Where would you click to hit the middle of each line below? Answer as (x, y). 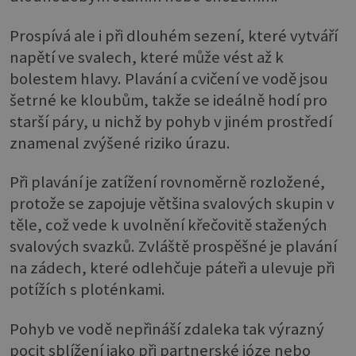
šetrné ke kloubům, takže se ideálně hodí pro (168, 100)
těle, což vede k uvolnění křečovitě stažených (168, 225)
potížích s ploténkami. (87, 290)
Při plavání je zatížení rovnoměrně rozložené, (167, 182)
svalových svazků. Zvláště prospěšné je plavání (173, 247)
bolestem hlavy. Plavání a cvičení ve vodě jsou (169, 78)
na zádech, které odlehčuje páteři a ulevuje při (172, 268)
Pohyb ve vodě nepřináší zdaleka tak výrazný (167, 329)
